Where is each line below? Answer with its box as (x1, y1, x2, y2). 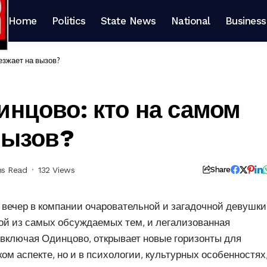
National (170, 14, 210, 27)
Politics (51, 14, 86, 27)
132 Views (38, 164, 75, 175)
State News (100, 14, 156, 27)
